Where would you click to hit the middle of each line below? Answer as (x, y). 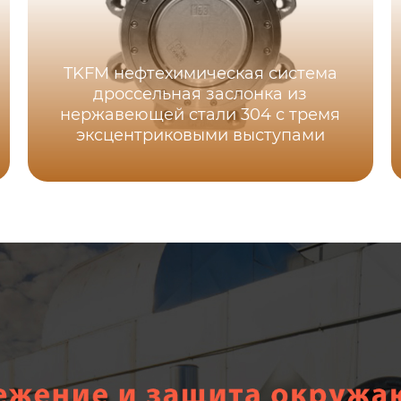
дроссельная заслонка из (200, 94)
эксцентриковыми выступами (200, 136)
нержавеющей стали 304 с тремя (200, 115)
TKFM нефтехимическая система (200, 74)
